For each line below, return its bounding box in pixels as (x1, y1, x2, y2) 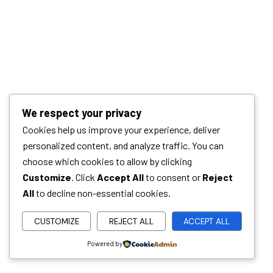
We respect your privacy (22, 106, 141, 120)
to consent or (144, 171, 202, 183)
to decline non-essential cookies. (34, 187, 171, 199)
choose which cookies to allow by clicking (23, 155, 192, 168)
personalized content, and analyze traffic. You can (23, 140, 224, 152)
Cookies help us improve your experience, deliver (23, 124, 220, 136)
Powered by (87, 239, 122, 247)
